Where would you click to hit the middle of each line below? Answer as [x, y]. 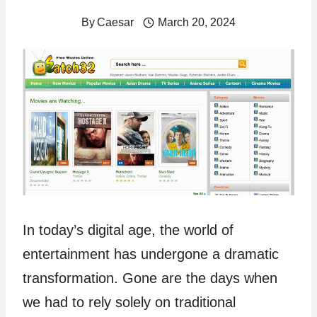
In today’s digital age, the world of [128, 230]
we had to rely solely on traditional [129, 302]
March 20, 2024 [196, 22]
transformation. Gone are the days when [150, 278]
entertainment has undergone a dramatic [151, 254]
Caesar [116, 22]
